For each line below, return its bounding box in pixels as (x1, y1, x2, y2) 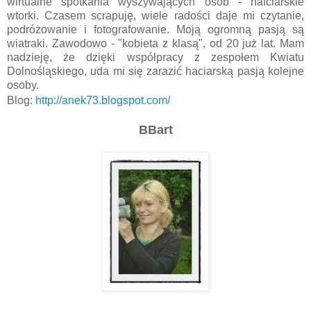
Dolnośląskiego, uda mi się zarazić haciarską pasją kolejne (7, 65, 304, 77)
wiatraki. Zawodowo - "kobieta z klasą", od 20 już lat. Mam (7, 37, 304, 49)
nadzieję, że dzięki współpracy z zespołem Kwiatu (7, 51, 304, 63)
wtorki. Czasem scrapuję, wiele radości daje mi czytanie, (7, 9, 304, 22)
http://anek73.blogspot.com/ (35, 94, 170, 106)
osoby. (7, 78, 39, 91)
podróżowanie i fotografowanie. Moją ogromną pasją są (7, 23, 304, 35)
